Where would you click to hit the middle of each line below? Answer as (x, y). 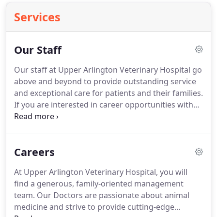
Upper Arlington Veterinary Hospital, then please (103, 116)
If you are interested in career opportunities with (104, 105)
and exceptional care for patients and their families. (108, 93)
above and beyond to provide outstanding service (105, 81)
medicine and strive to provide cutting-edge (94, 207)
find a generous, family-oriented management (99, 184)
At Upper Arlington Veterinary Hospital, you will (101, 172)
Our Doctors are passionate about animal (112, 195)
